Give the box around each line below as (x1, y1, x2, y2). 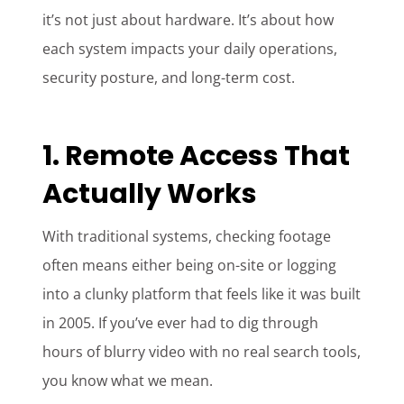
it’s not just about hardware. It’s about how (42, 10, 335, 31)
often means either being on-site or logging (42, 255, 337, 276)
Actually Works (42, 175, 258, 214)
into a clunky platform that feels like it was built (42, 284, 362, 305)
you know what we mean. (42, 371, 214, 391)
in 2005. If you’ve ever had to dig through (42, 313, 319, 334)
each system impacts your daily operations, (42, 39, 338, 60)
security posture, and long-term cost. (42, 68, 296, 88)
